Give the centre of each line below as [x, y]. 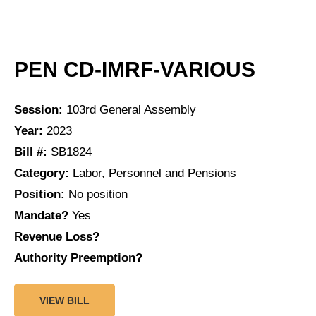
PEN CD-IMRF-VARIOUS [135, 69]
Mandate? [41, 215]
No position [96, 194]
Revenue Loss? [57, 236]
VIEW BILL [65, 300]
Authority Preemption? [78, 257]
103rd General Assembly [129, 109]
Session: [38, 109]
